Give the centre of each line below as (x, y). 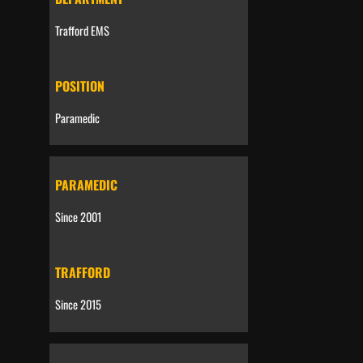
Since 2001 (78, 217)
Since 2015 (78, 305)
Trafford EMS (82, 30)
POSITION (79, 85)
